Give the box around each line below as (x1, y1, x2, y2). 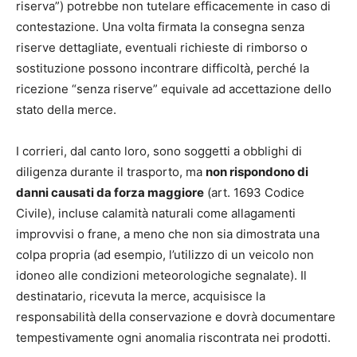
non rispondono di (206, 163, 308, 179)
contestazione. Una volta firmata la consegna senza (16, 18, 304, 34)
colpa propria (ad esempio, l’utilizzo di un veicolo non (16, 246, 314, 262)
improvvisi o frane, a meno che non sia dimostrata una (16, 226, 320, 241)
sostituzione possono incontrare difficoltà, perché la (16, 60, 309, 76)
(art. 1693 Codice (204, 184, 304, 200)
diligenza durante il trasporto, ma (16, 163, 206, 179)
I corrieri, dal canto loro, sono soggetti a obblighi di (16, 143, 302, 159)
